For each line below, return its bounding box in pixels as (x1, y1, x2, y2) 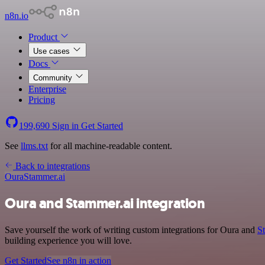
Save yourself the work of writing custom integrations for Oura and (5, 224, 257, 235)
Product (28, 32, 60, 42)
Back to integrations (13, 161, 90, 171)
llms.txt (21, 141, 48, 151)
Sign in (50, 121, 81, 131)
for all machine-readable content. (48, 141, 172, 151)
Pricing (28, 95, 55, 105)
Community (33, 73, 75, 82)
